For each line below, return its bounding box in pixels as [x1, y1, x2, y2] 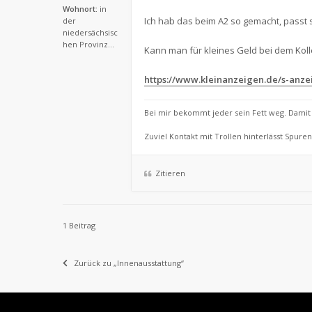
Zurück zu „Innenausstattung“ [74, 258, 184, 268]
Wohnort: [63, 3, 97, 14]
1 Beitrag [63, 220, 95, 231]
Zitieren [155, 168, 185, 178]
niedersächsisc [63, 27, 118, 38]
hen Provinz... [63, 39, 114, 49]
